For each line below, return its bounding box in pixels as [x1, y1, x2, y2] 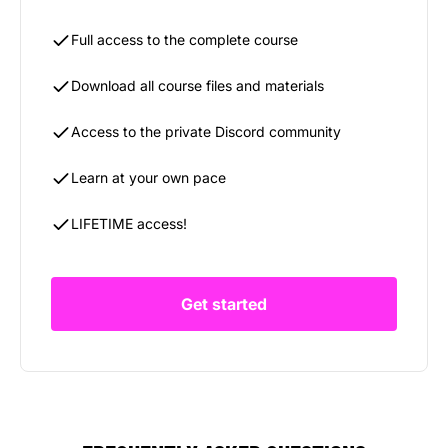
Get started [181, 293, 267, 314]
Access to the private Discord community [71, 122, 341, 140]
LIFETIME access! [71, 214, 187, 232]
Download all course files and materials [71, 76, 324, 94]
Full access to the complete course [71, 30, 298, 48]
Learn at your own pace [71, 168, 226, 186]
